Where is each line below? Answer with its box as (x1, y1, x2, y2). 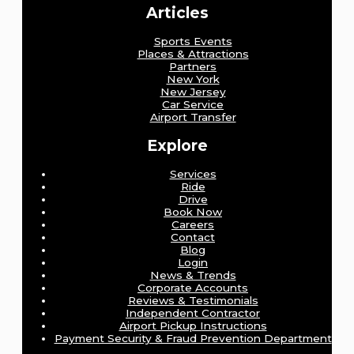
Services (169, 167, 217, 180)
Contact (171, 230, 215, 243)
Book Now (164, 205, 222, 218)
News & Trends (149, 268, 236, 281)
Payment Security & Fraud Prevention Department (54, 331, 332, 345)
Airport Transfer (149, 111, 236, 124)
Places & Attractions (137, 47, 249, 61)
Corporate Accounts (137, 281, 248, 294)
